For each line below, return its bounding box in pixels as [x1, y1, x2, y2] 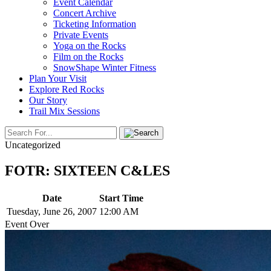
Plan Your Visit [29, 73, 87, 83]
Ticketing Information [53, 19, 136, 29]
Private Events [53, 30, 108, 40]
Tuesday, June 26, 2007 [7, 206, 97, 217]
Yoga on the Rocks [53, 41, 126, 51]
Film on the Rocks [53, 51, 123, 62]
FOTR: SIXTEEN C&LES [5, 162, 170, 178]
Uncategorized [5, 140, 60, 150]
